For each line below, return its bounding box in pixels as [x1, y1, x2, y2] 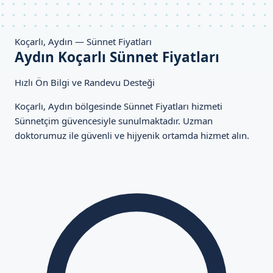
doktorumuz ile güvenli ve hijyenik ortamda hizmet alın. [15, 129, 249, 141]
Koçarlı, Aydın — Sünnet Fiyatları [15, 35, 152, 48]
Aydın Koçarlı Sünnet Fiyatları [15, 48, 219, 66]
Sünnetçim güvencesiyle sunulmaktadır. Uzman [15, 115, 213, 127]
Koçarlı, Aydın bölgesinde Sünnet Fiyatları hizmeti [15, 100, 222, 112]
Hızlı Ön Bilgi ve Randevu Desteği [15, 76, 155, 88]
